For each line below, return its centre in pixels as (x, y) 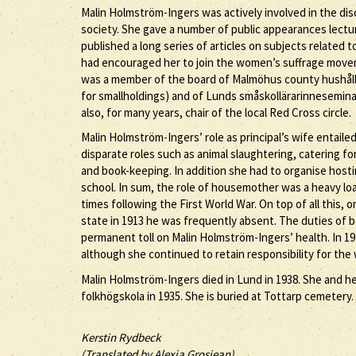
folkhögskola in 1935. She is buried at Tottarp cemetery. (217, 296)
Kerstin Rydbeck (121, 337)
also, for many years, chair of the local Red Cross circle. (216, 112)
